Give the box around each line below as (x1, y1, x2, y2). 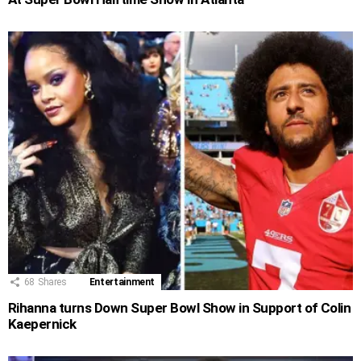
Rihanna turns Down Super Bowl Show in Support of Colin (8, 300, 351, 317)
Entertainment (89, 276, 156, 288)
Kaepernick (8, 316, 77, 333)
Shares (37, 276, 67, 288)
